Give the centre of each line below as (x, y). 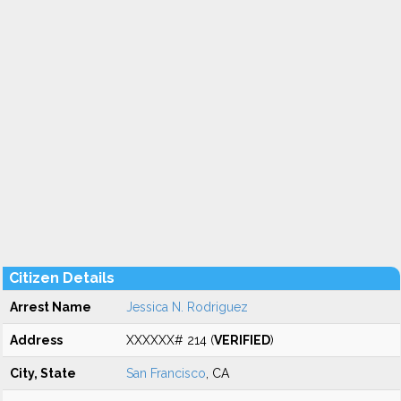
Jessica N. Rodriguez (187, 307)
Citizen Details (62, 278)
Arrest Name (51, 307)
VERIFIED (242, 340)
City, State (43, 373)
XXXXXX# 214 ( (170, 340)
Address (36, 340)
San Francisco (166, 373)
